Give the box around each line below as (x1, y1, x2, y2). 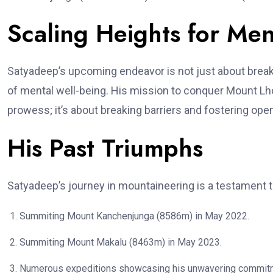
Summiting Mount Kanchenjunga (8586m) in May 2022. (19, 210, 249, 222)
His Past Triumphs (7, 130, 203, 166)
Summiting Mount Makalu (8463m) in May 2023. (19, 236, 222, 249)
